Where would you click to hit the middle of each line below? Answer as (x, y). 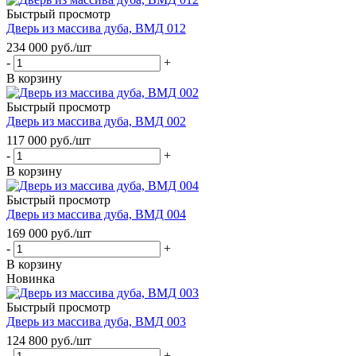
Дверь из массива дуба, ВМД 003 (96, 321)
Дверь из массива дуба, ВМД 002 (96, 121)
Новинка (31, 278)
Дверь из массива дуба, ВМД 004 (96, 214)
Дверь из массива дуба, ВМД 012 (96, 28)
